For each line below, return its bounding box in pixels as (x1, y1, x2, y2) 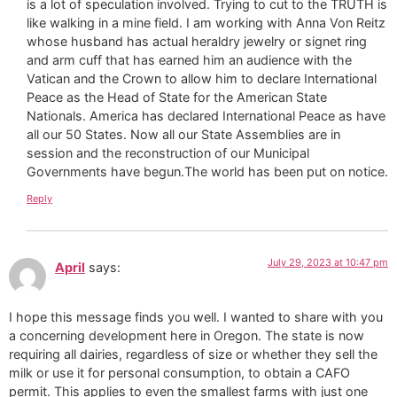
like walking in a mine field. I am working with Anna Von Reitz (27, 15, 385, 31)
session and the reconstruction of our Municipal (27, 145, 309, 161)
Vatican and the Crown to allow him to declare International (27, 71, 377, 87)
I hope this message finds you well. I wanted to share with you (9, 308, 383, 324)
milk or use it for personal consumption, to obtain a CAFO (9, 364, 350, 380)
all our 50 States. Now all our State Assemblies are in (27, 127, 340, 143)
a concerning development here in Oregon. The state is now (9, 327, 364, 343)
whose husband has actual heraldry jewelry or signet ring (27, 34, 367, 50)
